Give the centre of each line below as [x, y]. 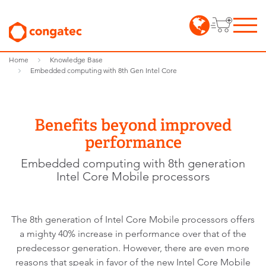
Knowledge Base [76, 60]
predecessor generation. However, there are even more [133, 248]
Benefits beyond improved [133, 125]
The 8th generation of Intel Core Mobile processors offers [133, 219]
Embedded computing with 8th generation [133, 163]
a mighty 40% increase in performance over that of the [133, 234]
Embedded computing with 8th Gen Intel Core [104, 70]
